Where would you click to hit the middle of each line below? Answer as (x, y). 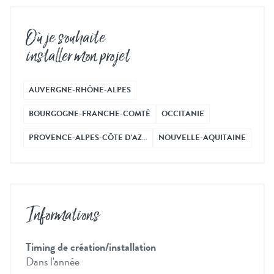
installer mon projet (78, 57)
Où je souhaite (65, 39)
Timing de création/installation (91, 247)
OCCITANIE (183, 114)
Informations (62, 216)
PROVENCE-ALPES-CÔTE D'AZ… (88, 138)
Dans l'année (53, 262)
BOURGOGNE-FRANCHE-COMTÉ (90, 114)
